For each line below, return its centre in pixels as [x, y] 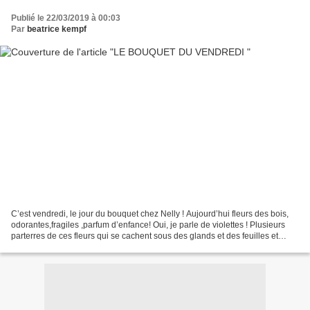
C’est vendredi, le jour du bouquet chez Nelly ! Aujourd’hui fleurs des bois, [150, 214]
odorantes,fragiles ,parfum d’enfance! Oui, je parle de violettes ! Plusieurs [148, 225]
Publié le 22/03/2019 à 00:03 [66, 18]
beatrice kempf [57, 29]
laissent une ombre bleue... [62, 247]
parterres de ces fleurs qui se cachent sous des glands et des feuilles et [145, 236]
